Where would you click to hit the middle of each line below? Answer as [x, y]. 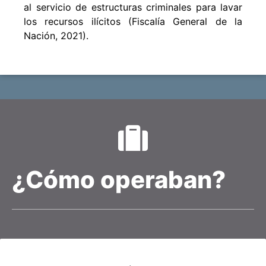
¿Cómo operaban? [119, 180]
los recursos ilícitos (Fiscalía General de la [133, 21]
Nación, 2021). [56, 35]
